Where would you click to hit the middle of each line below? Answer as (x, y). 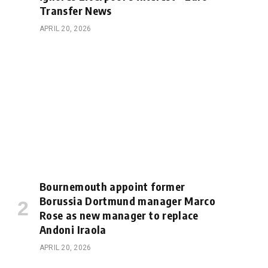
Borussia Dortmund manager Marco (128, 200)
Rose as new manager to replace (119, 215)
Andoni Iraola (73, 229)
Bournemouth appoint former (112, 186)
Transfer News (76, 11)
